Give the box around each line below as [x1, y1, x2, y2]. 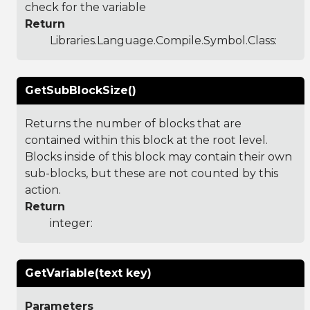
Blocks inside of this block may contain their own [25, 149, 292, 163]
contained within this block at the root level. [25, 133, 268, 147]
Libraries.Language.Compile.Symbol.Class [50, 33, 275, 47]
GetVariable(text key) [25, 266, 152, 280]
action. [25, 183, 61, 197]
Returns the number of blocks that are [25, 116, 241, 130]
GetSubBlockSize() [25, 83, 136, 97]
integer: [50, 216, 93, 230]
